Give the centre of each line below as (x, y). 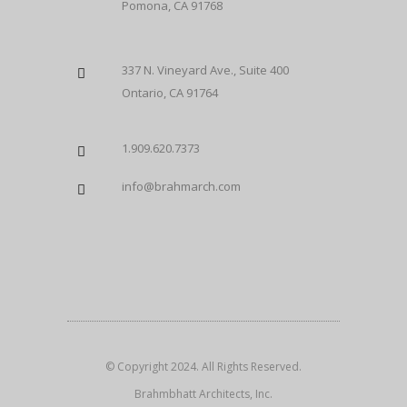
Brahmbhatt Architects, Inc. (203, 394)
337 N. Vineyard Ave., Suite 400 (205, 70)
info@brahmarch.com (181, 186)
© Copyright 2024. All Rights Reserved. (203, 367)
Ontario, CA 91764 (170, 93)
